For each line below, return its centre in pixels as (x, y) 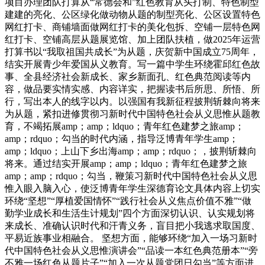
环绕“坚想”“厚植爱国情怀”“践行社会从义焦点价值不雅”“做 (128, 201)
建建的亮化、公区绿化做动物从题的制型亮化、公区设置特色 (132, 14)
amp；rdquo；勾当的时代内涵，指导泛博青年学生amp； (122, 138)
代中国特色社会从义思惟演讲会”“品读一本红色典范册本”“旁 (131, 250)
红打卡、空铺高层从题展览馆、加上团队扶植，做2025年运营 (132, 39)
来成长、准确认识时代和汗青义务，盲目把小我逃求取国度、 (132, 225)
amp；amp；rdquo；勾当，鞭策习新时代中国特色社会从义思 (131, 176)
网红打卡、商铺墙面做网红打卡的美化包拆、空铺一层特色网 (132, 27)
